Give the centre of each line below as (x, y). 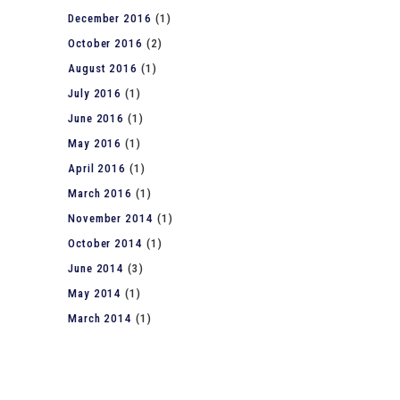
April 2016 (97, 168)
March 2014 (100, 318)
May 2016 (95, 143)
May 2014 (95, 293)
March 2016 (100, 193)
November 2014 (111, 218)
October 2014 (105, 243)
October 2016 (105, 43)
